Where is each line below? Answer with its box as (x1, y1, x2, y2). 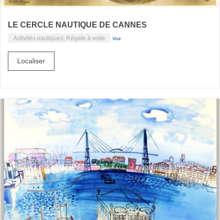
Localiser (17, 56, 45, 65)
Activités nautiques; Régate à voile (13, 34, 105, 41)
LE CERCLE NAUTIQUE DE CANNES (8, 20, 147, 29)
